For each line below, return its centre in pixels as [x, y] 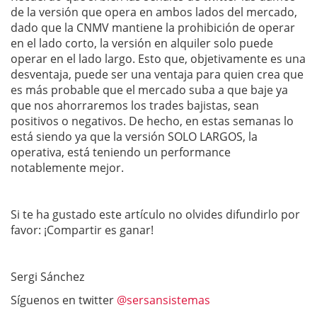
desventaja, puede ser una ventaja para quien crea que [157, 74]
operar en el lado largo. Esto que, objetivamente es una [158, 58]
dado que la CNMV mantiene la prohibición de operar [153, 27]
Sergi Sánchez [47, 276]
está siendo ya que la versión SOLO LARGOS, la [134, 136]
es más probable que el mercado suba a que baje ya [149, 90]
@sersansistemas [163, 300]
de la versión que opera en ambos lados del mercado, [154, 12]
